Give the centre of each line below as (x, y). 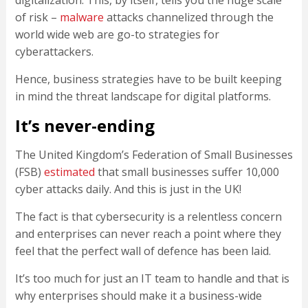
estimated (69, 172)
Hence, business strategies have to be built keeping (148, 79)
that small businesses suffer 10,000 (187, 172)
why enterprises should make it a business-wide (138, 296)
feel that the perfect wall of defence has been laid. (143, 251)
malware (81, 18)
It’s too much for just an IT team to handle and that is (152, 279)
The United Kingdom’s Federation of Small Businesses (154, 155)
